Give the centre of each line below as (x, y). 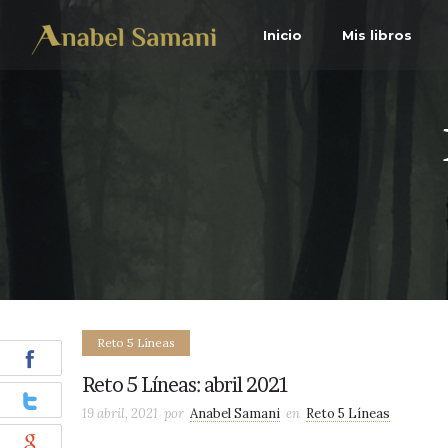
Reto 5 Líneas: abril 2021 (185, 385)
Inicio (282, 35)
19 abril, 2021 (120, 413)
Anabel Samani (235, 413)
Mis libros (377, 35)
